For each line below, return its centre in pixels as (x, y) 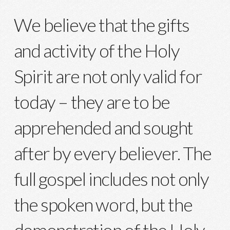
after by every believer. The (112, 153)
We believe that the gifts (101, 24)
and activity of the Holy (97, 50)
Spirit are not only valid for (108, 76)
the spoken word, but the (103, 204)
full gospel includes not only (111, 178)
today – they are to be (92, 101)
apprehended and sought (103, 127)
